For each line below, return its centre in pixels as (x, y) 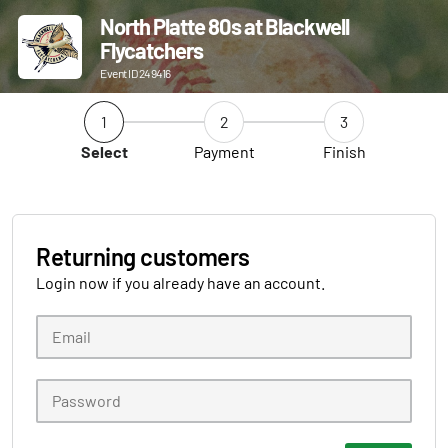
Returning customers (143, 256)
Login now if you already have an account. (180, 282)
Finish (344, 151)
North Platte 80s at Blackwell (224, 26)
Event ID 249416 (135, 73)
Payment (224, 151)
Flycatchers (151, 50)
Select (104, 151)
